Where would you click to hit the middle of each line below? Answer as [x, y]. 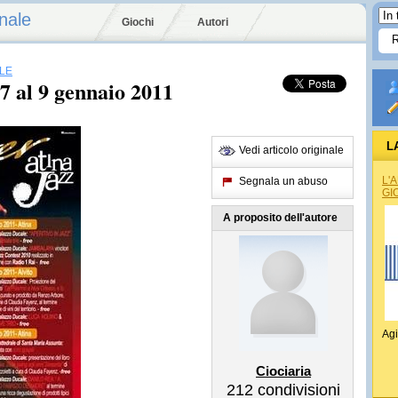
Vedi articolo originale [291, 150]
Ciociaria [283, 371]
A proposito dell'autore [280, 218]
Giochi [138, 22]
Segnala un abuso [283, 181]
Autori [213, 22]
